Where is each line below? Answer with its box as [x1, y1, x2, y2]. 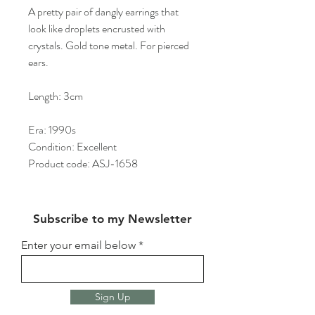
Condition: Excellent [28, 138, 117, 155]
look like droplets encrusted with [28, 20, 165, 37]
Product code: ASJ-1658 [28, 155, 138, 172]
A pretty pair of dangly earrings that [28, 3, 179, 20]
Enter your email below [21, 238, 136, 252]
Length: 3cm [28, 87, 83, 104]
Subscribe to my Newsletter [33, 211, 192, 226]
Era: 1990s [28, 121, 76, 138]
